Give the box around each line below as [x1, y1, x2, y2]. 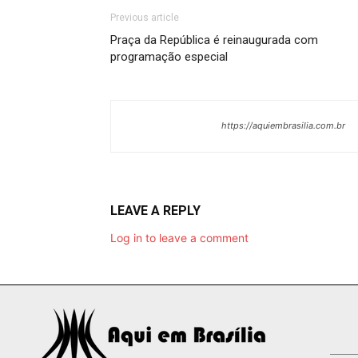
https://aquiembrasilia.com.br [221, 119, 345, 131]
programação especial [110, 49, 228, 64]
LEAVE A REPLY [110, 202, 201, 218]
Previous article [110, 11, 179, 23]
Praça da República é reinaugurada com [110, 32, 318, 47]
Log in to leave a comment [110, 230, 249, 245]
